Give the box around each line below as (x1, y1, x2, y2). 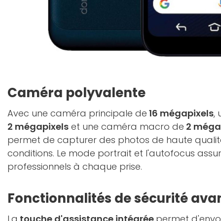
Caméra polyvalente (7, 84, 146, 102)
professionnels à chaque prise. (7, 160, 142, 173)
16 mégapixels (147, 107, 214, 119)
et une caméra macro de (69, 120, 184, 133)
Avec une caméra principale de (7, 107, 147, 119)
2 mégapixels (7, 120, 69, 133)
